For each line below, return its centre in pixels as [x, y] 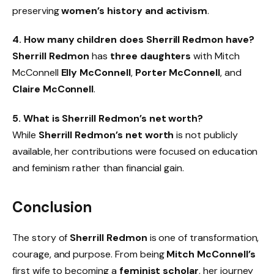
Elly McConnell [96, 73]
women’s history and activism [135, 10]
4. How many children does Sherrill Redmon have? [133, 40]
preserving [37, 10]
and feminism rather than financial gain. [98, 168]
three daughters [151, 56]
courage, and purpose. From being [90, 254]
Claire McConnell [53, 89]
